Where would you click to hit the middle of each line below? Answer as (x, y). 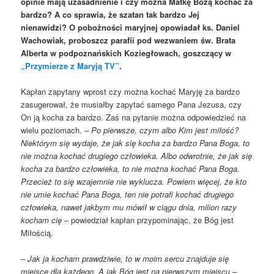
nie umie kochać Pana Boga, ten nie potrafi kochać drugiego (128, 194)
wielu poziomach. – (56, 130)
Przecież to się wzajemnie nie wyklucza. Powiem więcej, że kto (134, 181)
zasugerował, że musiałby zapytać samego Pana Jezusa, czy (131, 104)
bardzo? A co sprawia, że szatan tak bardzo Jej (110, 14)
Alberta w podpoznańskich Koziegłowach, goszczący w (126, 53)
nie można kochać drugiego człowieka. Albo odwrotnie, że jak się (137, 155)
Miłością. (37, 232)
